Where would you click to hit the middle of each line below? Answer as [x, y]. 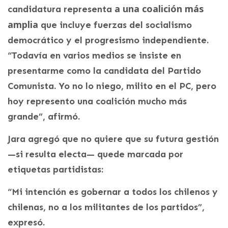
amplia [23, 25]
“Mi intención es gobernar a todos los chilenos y [113, 192]
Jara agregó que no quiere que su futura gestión [113, 139]
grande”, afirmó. [44, 117]
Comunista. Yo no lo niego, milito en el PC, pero [112, 86]
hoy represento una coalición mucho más [97, 102]
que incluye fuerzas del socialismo [115, 25]
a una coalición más [159, 9]
